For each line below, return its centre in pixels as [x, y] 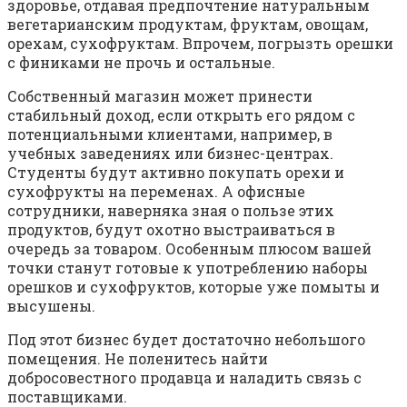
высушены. [51, 305]
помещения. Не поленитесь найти [138, 358]
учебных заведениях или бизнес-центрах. [170, 153]
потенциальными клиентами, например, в [170, 134]
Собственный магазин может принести [160, 95]
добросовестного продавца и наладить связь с [184, 377]
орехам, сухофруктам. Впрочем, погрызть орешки [200, 43]
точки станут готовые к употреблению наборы [188, 267]
